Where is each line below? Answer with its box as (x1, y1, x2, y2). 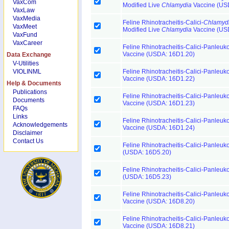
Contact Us (13, 138, 43, 145)
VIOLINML (13, 68, 41, 75)
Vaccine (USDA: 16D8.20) (123, 198, 195, 205)
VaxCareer (13, 39, 42, 47)
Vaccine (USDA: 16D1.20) (123, 51, 195, 58)
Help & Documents (7, 80, 61, 87)
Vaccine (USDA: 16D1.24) (123, 124, 195, 131)
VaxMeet (13, 23, 37, 30)
